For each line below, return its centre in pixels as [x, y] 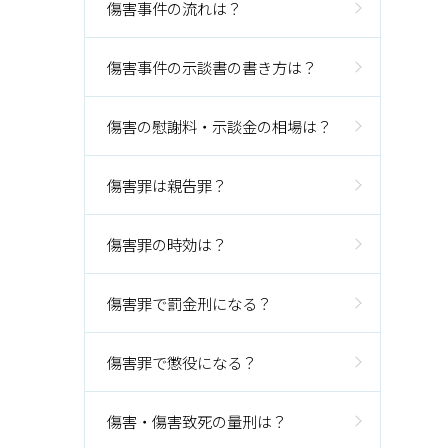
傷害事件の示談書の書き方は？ [212, 67]
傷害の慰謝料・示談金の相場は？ [220, 126]
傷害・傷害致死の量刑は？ [197, 421]
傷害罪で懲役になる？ [182, 362]
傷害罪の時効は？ [167, 244]
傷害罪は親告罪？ [167, 185]
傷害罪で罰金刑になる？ [190, 303]
